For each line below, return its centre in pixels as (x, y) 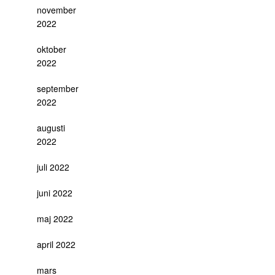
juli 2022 (53, 167)
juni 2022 (55, 193)
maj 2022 (55, 219)
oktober (52, 49)
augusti (51, 128)
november (56, 10)
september (58, 88)
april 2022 (56, 244)
